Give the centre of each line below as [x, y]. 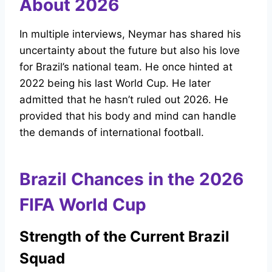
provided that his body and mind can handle [128, 116]
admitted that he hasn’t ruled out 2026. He [124, 100]
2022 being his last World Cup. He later [115, 83]
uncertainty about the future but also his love [130, 51]
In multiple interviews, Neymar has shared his [130, 34]
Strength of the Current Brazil [124, 237]
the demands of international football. [112, 133]
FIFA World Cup [83, 205]
